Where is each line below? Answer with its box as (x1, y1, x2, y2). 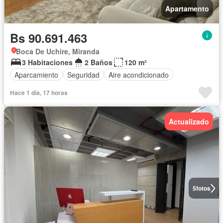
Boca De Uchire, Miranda (16, 46, 100, 57)
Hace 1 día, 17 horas (10, 88, 68, 98)
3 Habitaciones (22, 57, 73, 68)
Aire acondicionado (109, 69, 169, 80)
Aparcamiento (14, 69, 58, 80)
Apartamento (165, 3, 209, 14)
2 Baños (85, 57, 112, 68)
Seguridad (67, 69, 100, 80)
